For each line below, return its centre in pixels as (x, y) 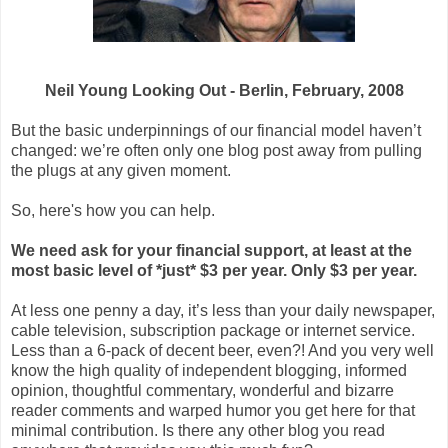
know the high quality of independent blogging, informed (209, 371)
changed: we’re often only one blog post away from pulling (216, 151)
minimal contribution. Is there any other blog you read (198, 431)
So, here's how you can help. (113, 211)
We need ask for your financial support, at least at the (211, 251)
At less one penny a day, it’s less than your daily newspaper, (223, 311)
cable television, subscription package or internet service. (213, 331)
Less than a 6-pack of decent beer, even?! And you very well (222, 351)
